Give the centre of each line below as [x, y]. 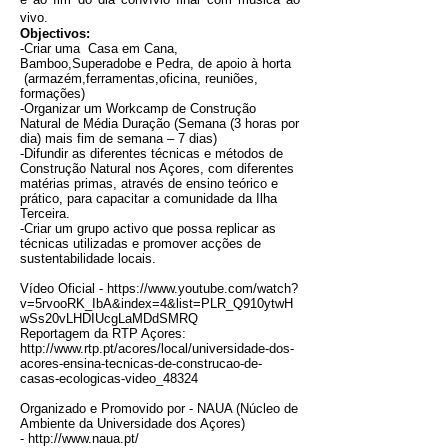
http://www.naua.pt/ [83, 438]
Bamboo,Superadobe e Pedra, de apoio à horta [155, 63]
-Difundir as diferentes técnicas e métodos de [151, 153]
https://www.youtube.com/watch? [202, 288]
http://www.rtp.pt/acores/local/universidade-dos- [157, 348]
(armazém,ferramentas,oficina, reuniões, [139, 78]
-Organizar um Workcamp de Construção [138, 108]
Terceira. [45, 213]
